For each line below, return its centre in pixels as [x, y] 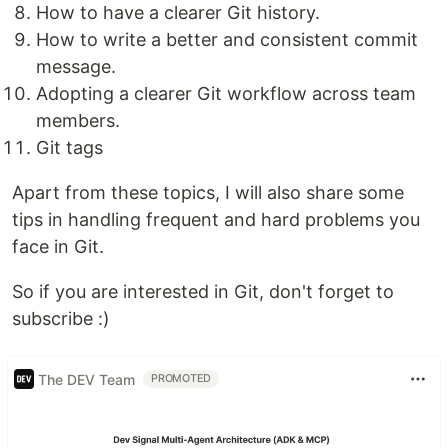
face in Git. [58, 246]
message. [76, 66]
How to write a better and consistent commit [227, 39]
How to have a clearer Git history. [178, 12]
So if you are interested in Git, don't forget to [203, 291]
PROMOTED [181, 378]
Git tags [69, 147]
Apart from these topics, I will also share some [208, 192]
